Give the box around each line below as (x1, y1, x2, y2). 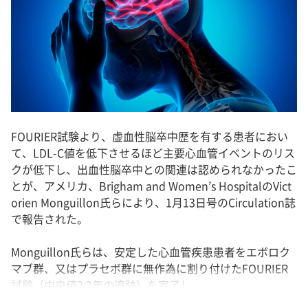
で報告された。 (11, 214, 88, 225)
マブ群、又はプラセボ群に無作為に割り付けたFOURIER (11, 263, 288, 275)
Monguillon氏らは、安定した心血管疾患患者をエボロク (11, 247, 290, 258)
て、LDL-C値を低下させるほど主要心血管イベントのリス (11, 148, 295, 159)
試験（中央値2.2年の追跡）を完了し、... (11, 280, 210, 291)
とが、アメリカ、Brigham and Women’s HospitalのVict (11, 181, 291, 192)
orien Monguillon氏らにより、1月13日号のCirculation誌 (11, 197, 296, 209)
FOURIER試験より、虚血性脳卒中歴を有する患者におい (11, 131, 288, 143)
